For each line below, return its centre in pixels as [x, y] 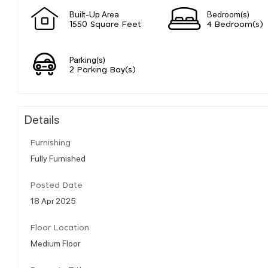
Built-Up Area [94, 13]
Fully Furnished [58, 158]
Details [42, 119]
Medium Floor [55, 243]
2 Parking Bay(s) [103, 70]
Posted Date [57, 185]
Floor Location [60, 228]
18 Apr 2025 [53, 200]
